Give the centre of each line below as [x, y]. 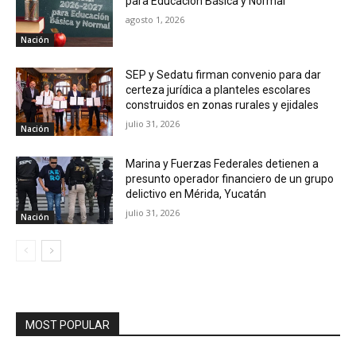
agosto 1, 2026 [155, 20]
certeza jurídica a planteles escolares [219, 89]
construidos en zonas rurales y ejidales [222, 104]
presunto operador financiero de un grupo [230, 178]
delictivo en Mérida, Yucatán [196, 193]
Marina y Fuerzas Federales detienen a [222, 163]
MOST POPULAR [68, 325]
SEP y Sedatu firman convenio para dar [224, 74]
